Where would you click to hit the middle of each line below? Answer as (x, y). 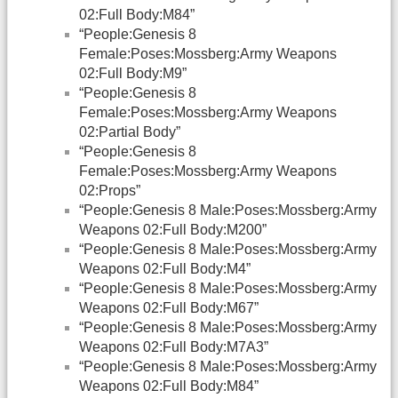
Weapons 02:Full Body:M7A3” (174, 346)
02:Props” (110, 190)
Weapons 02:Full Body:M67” (169, 307)
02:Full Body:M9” (133, 73)
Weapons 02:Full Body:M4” (165, 268)
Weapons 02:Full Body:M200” (173, 229)
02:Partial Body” (130, 131)
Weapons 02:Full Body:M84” (169, 386)
